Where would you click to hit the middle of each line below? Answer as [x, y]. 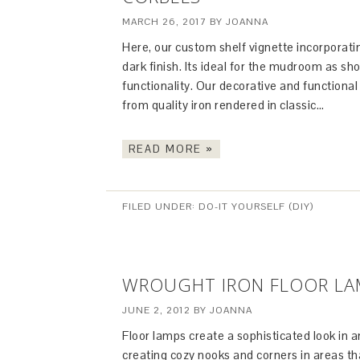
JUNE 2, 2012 [156, 310]
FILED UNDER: [160, 207]
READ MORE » [171, 149]
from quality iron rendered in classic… [225, 105]
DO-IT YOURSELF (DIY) [256, 207]
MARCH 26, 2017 [164, 22]
